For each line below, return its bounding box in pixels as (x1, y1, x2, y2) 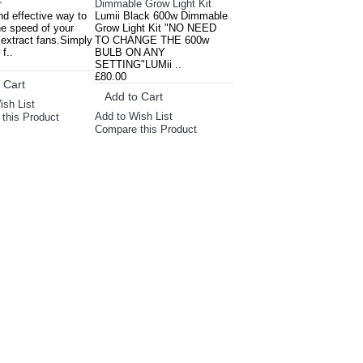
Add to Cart (105, 90, 164, 103)
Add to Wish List (95, 110, 173, 123)
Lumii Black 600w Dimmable (95, 10, 228, 22)
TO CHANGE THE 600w (95, 34, 210, 46)
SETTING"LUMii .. (95, 58, 182, 70)
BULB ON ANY (95, 46, 166, 58)
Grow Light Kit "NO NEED (95, 22, 217, 34)
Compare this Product (95, 123, 198, 136)
